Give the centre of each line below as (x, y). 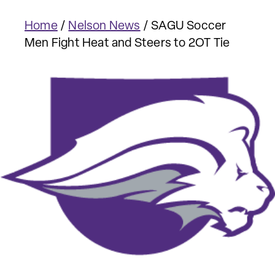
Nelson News (104, 26)
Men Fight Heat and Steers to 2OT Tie (127, 44)
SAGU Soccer (189, 26)
